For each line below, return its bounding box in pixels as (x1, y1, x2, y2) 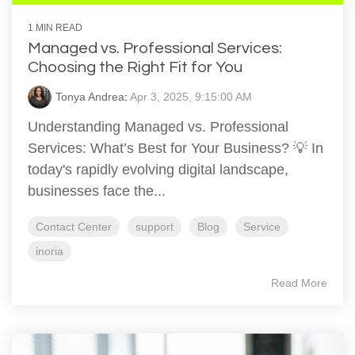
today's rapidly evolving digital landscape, (28, 161, 288, 177)
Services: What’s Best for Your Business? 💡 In (28, 139, 323, 156)
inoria (36, 244, 63, 258)
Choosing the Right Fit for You (28, 59, 242, 75)
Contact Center (36, 219, 112, 233)
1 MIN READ (28, 21, 82, 33)
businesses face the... (28, 182, 166, 199)
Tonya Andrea (55, 90, 124, 103)
